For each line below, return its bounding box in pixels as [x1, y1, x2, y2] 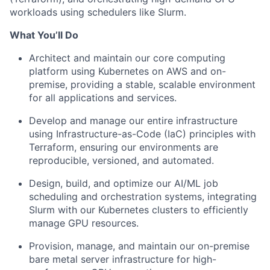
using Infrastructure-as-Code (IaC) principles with [29, 127, 256, 140]
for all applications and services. [29, 91, 177, 104]
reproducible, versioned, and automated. [29, 154, 214, 166]
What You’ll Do [10, 28, 78, 41]
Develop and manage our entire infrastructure [29, 114, 237, 127]
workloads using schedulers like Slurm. [10, 5, 186, 18]
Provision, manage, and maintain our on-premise [29, 239, 250, 252]
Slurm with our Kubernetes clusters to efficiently [29, 203, 248, 216]
